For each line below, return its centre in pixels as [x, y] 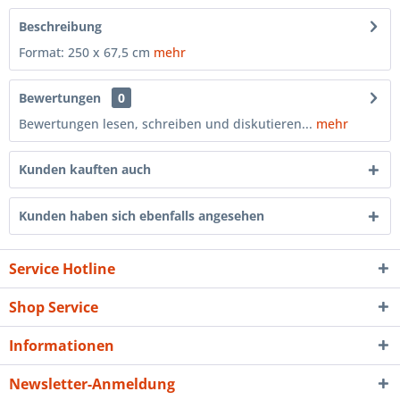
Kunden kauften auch [85, 169]
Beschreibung [60, 26]
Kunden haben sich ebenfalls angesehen [142, 216]
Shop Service [54, 307]
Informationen [62, 346]
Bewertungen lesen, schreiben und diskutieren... [166, 124]
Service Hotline [62, 269]
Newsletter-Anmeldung [92, 384]
